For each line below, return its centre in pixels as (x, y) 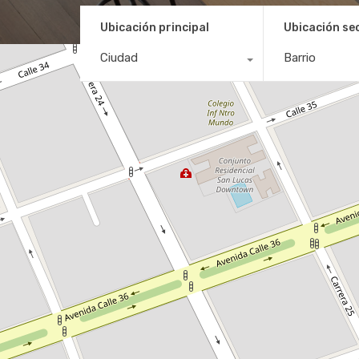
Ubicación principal (155, 28)
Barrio (299, 58)
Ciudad (119, 58)
